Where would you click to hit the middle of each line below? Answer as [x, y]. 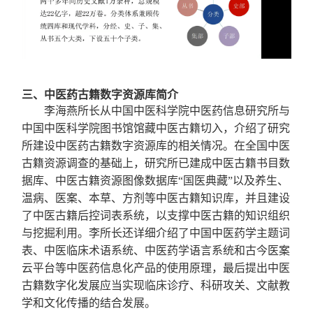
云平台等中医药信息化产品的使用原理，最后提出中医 [156, 268]
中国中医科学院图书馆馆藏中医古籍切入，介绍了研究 [156, 129]
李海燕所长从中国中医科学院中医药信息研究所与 [167, 111]
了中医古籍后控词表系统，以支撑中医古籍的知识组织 [156, 216]
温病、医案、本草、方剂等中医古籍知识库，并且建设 [156, 198]
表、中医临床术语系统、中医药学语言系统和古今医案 [156, 251]
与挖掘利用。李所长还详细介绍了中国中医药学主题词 [156, 233]
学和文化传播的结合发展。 [89, 303]
